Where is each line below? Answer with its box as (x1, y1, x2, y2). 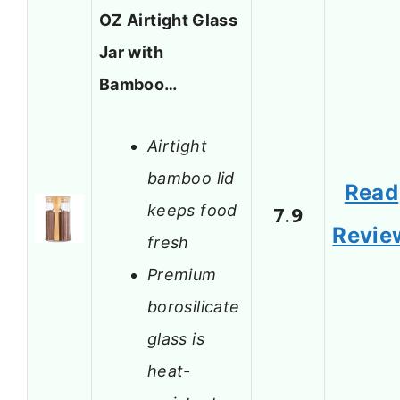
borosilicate (147, 296, 240, 316)
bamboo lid (147, 168, 235, 187)
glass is (147, 329, 204, 348)
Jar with (99, 43, 163, 62)
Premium (147, 264, 217, 284)
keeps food (147, 200, 237, 220)
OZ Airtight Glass (99, 11, 238, 30)
